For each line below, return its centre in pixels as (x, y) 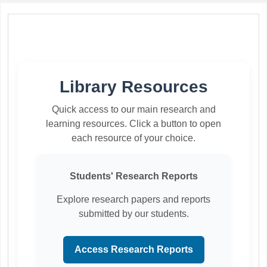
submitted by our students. (133, 214)
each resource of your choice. (133, 138)
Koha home (44, 16)
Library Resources (133, 87)
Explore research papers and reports (133, 200)
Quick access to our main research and (133, 110)
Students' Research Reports (133, 176)
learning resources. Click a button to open (133, 124)
